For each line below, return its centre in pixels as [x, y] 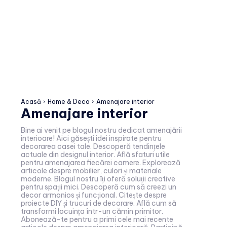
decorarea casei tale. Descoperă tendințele [93, 146]
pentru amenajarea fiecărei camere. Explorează [101, 162]
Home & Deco [69, 101]
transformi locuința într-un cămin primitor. [92, 211]
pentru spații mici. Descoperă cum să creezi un [99, 187]
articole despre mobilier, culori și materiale [91, 171]
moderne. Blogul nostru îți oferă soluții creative [98, 179]
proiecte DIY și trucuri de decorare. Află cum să [99, 203]
